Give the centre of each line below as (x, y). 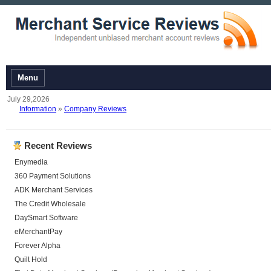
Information (38, 109)
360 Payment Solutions (53, 176)
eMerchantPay (38, 232)
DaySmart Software (46, 218)
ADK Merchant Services (54, 190)
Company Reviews (95, 109)
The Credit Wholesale (50, 204)
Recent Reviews (58, 145)
